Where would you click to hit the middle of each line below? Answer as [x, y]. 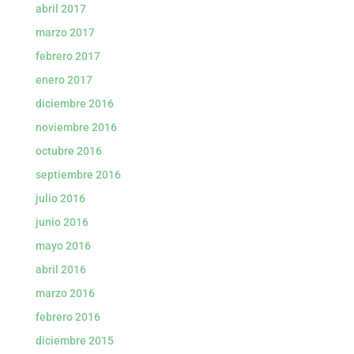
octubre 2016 [68, 151]
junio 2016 [62, 222]
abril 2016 [60, 269]
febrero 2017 [68, 56]
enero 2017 [64, 80]
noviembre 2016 [76, 127]
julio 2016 [60, 198]
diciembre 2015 [74, 341]
